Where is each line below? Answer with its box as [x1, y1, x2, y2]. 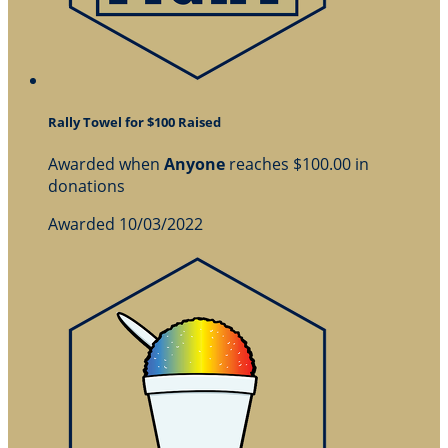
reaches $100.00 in [225, 153, 369, 176]
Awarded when [48, 153, 164, 176]
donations [48, 175, 125, 198]
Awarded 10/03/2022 [48, 213, 203, 236]
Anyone [164, 153, 225, 176]
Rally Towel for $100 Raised [48, 112, 221, 131]
